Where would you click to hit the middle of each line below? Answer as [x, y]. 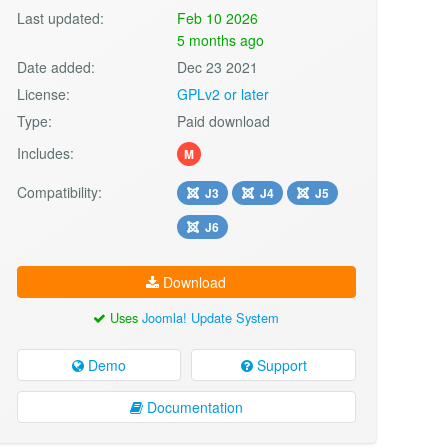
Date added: [55, 66]
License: [43, 93]
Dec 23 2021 [218, 66]
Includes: [45, 152]
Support [279, 364]
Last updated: [60, 17]
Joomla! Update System [211, 317]
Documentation [192, 406]
